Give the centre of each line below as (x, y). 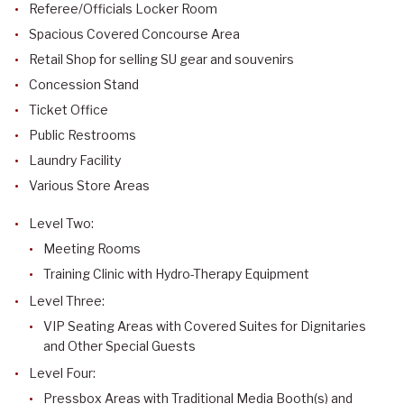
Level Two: (61, 223)
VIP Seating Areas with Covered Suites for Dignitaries (205, 326)
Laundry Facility (75, 160)
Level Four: (62, 372)
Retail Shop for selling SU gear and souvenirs (161, 59)
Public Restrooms (83, 134)
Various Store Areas (89, 185)
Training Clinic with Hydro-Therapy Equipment (176, 273)
